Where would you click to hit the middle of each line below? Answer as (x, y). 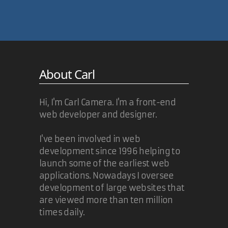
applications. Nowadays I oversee (107, 176)
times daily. (62, 212)
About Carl (67, 74)
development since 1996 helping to (110, 151)
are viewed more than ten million (106, 200)
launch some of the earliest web (104, 163)
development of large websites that (112, 188)
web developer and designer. (98, 115)
